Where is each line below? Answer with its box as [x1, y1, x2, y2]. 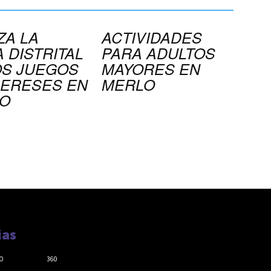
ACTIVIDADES [102, 27, 202, 48]
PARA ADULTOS [102, 42, 215, 64]
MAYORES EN [102, 58, 200, 79]
